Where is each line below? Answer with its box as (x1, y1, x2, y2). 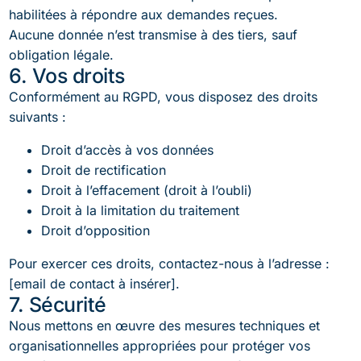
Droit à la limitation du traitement (41, 202, 240, 218)
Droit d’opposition (41, 222, 151, 239)
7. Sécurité (9, 293, 106, 317)
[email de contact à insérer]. (9, 276, 180, 292)
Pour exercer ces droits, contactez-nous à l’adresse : (9, 255, 330, 272)
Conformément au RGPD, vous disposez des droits (9, 89, 318, 105)
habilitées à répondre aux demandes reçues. (9, 6, 279, 23)
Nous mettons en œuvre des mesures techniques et (9, 317, 321, 334)
